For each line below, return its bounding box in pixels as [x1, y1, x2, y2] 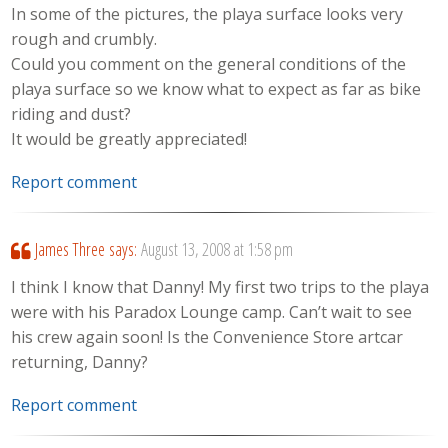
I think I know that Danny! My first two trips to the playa [11, 275, 430, 298]
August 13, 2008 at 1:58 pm [140, 236, 293, 261]
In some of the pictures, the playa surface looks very [11, 3, 404, 26]
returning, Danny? [11, 350, 149, 373]
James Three [34, 236, 105, 261]
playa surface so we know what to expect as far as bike [11, 78, 422, 101]
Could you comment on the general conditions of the [11, 53, 407, 76]
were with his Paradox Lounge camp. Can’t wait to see [11, 300, 413, 323]
